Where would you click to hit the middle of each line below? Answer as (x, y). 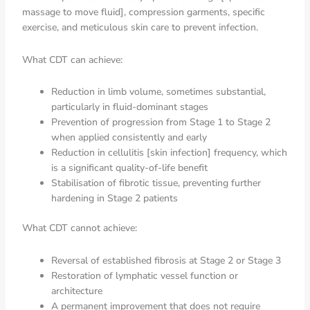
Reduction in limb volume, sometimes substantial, (158, 92)
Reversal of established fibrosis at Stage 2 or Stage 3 (166, 260)
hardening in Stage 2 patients (114, 198)
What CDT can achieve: (72, 60)
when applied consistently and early (129, 137)
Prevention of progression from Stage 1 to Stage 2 (161, 122)
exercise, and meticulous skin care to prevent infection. (140, 27)
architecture (76, 291)
